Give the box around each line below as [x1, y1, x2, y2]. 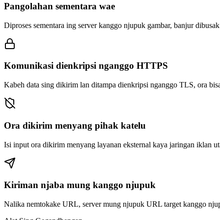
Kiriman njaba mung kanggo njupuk [4, 180, 156, 191]
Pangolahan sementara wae [4, 1, 115, 11]
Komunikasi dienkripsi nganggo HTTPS [4, 60, 168, 71]
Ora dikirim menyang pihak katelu [4, 120, 146, 131]
